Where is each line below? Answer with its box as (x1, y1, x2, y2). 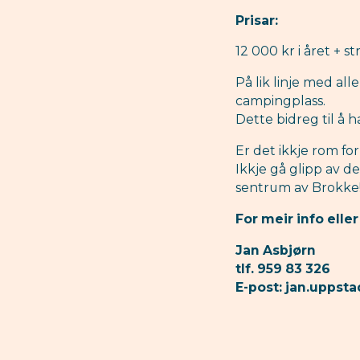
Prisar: (235, 12, 278, 28)
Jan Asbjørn (235, 242, 316, 258)
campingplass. (235, 93, 325, 109)
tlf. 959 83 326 (235, 260, 330, 276)
